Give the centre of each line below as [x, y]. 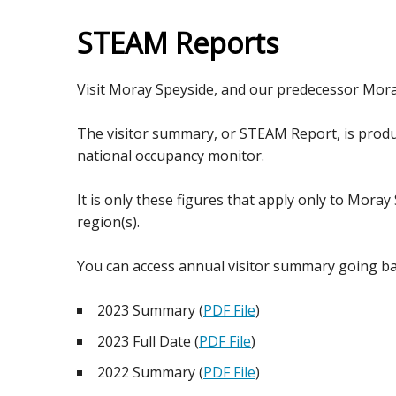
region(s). [108, 222]
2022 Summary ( [150, 372]
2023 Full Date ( [148, 341]
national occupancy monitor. [171, 156]
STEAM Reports [178, 43]
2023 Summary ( [150, 310]
